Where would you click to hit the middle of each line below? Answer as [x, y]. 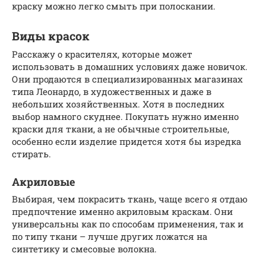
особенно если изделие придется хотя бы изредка [126, 141]
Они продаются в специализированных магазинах [127, 79]
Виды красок [51, 36]
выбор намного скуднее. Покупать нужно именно [125, 116]
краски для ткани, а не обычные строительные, [121, 129]
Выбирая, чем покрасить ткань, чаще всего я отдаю [130, 199]
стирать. [31, 153]
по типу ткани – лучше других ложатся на [110, 236]
